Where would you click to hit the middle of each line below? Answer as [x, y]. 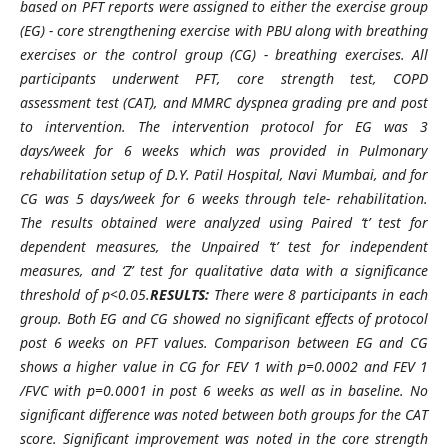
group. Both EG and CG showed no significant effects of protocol [224, 318]
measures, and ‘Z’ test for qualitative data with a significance [224, 270]
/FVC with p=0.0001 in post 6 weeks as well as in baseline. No [224, 390]
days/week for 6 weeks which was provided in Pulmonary [224, 150]
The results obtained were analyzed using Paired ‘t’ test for [224, 222]
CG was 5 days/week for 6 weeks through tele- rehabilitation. [224, 198]
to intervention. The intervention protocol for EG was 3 [224, 126]
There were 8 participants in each [321, 294]
